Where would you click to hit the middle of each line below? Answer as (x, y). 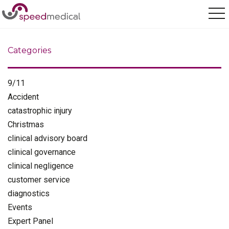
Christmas (26, 124)
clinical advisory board (48, 138)
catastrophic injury (40, 111)
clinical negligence (41, 166)
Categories (29, 50)
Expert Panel (30, 221)
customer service (39, 180)
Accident (23, 97)
